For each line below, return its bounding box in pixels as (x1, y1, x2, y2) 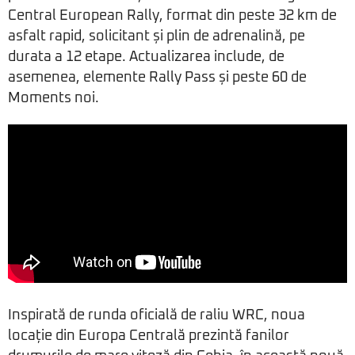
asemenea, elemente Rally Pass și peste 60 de (8, 71, 307, 86)
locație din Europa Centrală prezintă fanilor (8, 329, 289, 344)
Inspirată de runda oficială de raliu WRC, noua (8, 308, 305, 323)
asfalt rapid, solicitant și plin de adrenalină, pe (8, 29, 305, 44)
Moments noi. (8, 91, 99, 106)
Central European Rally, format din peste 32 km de (8, 9, 337, 24)
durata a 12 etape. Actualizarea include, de (8, 50, 284, 65)
